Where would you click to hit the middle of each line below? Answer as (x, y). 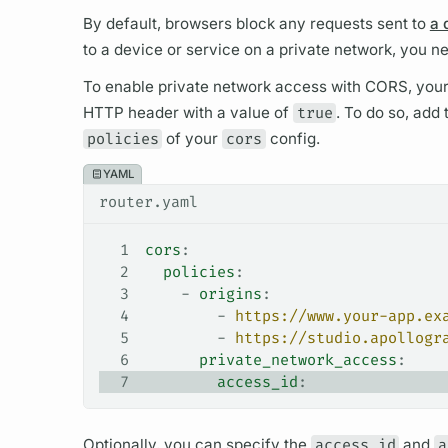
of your (192, 139)
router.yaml (148, 202)
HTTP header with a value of (187, 113)
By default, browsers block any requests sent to (256, 24)
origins (230, 293)
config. (292, 139)
